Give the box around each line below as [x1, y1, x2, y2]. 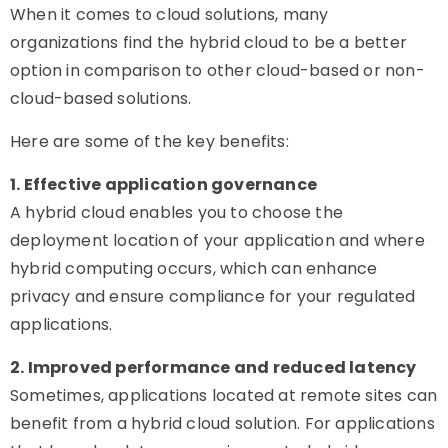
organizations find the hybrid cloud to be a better [10, 31, 408, 54]
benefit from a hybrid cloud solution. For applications [10, 412, 435, 435]
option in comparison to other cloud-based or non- [10, 59, 425, 82]
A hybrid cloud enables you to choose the [10, 201, 344, 224]
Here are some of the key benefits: [10, 130, 289, 153]
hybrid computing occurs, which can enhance [10, 257, 378, 280]
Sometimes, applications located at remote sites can [10, 384, 438, 407]
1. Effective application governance [10, 173, 317, 196]
